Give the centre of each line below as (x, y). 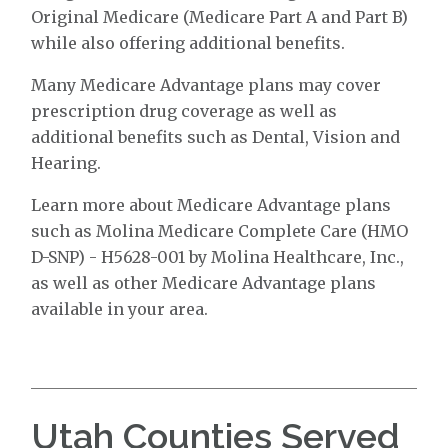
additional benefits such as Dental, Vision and (216, 137)
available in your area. (120, 309)
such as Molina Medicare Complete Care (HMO (220, 231)
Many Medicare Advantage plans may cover (206, 85)
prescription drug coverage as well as (184, 111)
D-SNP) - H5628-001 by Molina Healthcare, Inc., (218, 257)
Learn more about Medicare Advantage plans (211, 205)
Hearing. (66, 163)
